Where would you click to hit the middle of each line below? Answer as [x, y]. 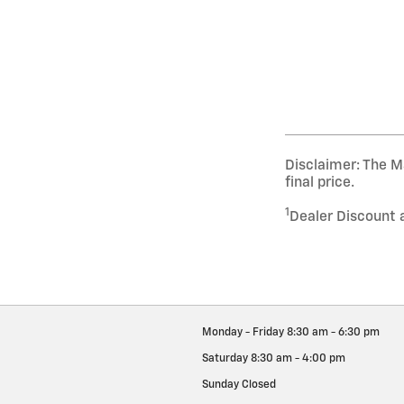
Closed [259, 386]
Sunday [220, 386]
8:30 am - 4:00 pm [298, 359]
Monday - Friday [243, 333]
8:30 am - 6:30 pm [333, 333]
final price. [320, 183]
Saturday [225, 359]
